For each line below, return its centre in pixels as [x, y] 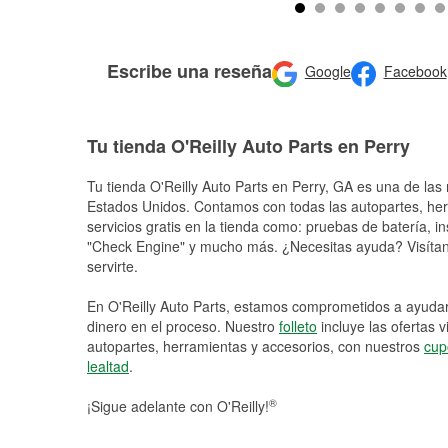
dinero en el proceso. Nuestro [183, 326]
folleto [298, 326]
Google [327, 71]
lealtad [108, 366]
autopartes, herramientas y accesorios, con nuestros [255, 346]
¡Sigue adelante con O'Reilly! [178, 406]
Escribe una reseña [189, 70]
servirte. [112, 266]
